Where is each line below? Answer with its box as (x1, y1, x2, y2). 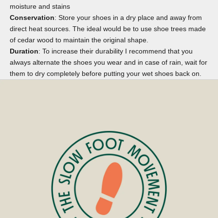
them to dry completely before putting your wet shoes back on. (10, 69, 201, 77)
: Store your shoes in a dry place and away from (54, 13, 202, 21)
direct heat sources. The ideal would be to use (10, 24, 154, 33)
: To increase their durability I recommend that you (38, 47, 193, 55)
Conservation (10, 13, 54, 21)
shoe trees (154, 24, 186, 33)
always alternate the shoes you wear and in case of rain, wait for (10, 58, 207, 66)
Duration (10, 47, 38, 55)
